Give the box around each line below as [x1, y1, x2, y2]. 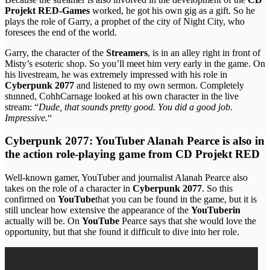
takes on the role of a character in [5, 183, 133, 193]
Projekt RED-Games [5, 5, 90, 16]
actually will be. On [5, 215, 82, 226]
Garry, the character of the [5, 47, 106, 58]
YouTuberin [191, 204, 240, 215]
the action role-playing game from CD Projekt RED [5, 148, 260, 161]
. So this [202, 183, 233, 193]
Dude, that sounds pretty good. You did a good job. [39, 101, 233, 112]
